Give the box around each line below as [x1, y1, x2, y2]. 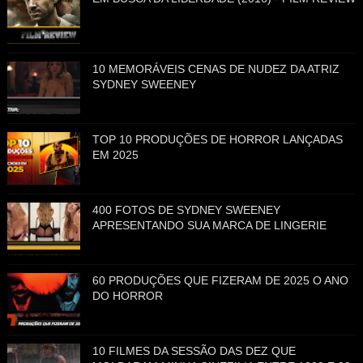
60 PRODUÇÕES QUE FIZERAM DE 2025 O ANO [92, 274, 348, 288]
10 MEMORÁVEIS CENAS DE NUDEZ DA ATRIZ [92, 62, 340, 76]
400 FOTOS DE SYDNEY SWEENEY [92, 203, 280, 217]
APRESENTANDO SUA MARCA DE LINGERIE [92, 219, 327, 233]
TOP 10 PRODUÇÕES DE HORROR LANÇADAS [92, 133, 343, 147]
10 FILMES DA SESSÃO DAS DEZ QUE [92, 344, 296, 358]
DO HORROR [92, 289, 163, 303]
